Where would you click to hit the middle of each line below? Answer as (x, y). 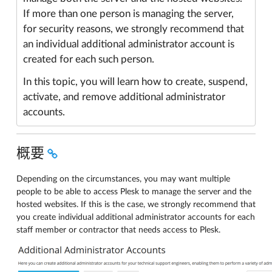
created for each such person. (89, 59)
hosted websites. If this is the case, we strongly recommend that (136, 204)
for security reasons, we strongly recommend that (134, 29)
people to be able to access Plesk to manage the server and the (134, 192)
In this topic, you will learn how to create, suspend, (135, 82)
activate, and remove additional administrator (124, 97)
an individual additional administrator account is (129, 44)
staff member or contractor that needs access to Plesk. (118, 230)
